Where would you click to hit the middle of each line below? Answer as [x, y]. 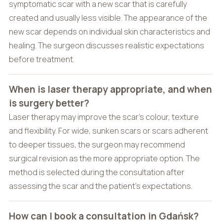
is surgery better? [49, 103]
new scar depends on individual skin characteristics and [109, 31]
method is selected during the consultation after [96, 172]
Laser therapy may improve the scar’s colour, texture [104, 117]
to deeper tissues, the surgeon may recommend [97, 144]
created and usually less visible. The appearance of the [108, 18]
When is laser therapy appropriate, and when [110, 89]
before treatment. [41, 59]
